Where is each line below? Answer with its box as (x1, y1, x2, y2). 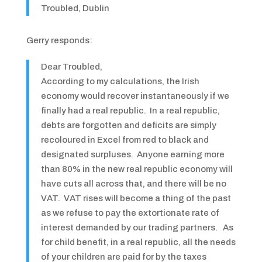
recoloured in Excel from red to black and (40, 135, 209, 144)
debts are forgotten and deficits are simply (40, 120, 216, 130)
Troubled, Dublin (40, 4, 109, 13)
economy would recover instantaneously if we (40, 91, 229, 101)
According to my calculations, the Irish (40, 77, 199, 86)
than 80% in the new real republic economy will (40, 164, 233, 174)
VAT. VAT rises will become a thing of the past (40, 194, 231, 203)
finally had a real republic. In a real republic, (40, 106, 220, 115)
